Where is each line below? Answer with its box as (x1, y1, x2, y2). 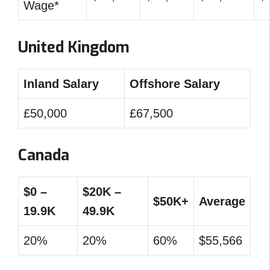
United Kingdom (18, 37, 130, 57)
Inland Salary (24, 77, 99, 90)
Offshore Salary (130, 77, 220, 90)
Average (199, 195, 245, 208)
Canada (18, 145, 69, 165)
